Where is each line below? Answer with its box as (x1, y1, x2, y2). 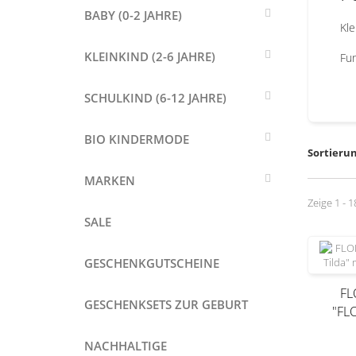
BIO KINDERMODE (84, 131, 189, 147)
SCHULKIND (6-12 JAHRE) (84, 90, 226, 106)
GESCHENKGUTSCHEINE (84, 255, 219, 271)
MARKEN (84, 172, 135, 188)
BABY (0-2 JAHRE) (84, 7, 182, 23)
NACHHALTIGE (84, 338, 167, 354)
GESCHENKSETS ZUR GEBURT (84, 296, 248, 312)
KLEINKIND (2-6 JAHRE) (84, 48, 215, 64)
